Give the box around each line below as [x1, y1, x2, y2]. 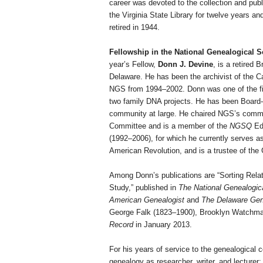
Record [109, 220, 133, 230]
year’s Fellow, [109, 60, 158, 69]
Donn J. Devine [158, 60, 213, 69]
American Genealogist [109, 195, 184, 205]
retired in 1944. [109, 23, 160, 32]
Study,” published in [109, 183, 178, 193]
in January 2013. [133, 220, 192, 230]
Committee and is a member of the [109, 122, 230, 131]
